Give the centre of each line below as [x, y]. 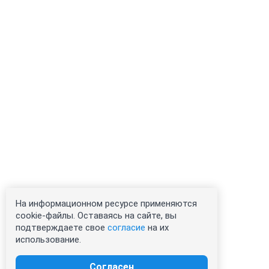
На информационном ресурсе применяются [106, 204]
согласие [126, 228]
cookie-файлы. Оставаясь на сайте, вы [96, 216]
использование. [48, 240]
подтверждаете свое [62, 228]
